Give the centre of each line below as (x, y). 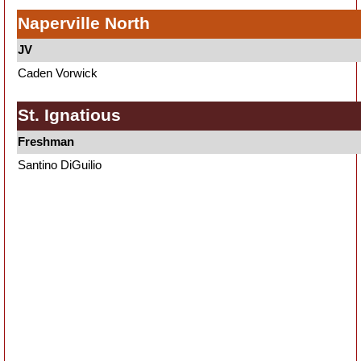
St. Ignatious (69, 115)
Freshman (46, 141)
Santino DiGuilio (60, 165)
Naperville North (84, 23)
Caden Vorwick (58, 73)
